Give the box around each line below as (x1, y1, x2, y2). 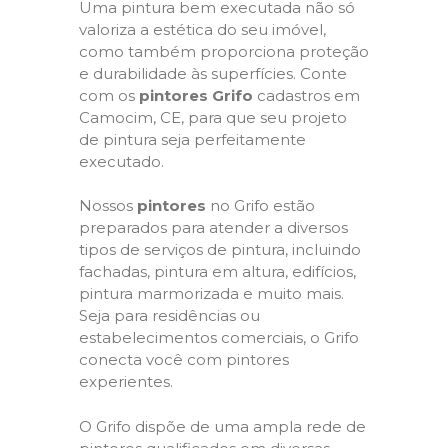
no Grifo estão (206, 196, 315, 215)
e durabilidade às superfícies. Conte (79, 63, 347, 83)
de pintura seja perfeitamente (79, 129, 306, 149)
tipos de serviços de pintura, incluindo (79, 240, 361, 259)
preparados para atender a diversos (79, 218, 348, 237)
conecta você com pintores (79, 350, 289, 369)
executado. (79, 151, 164, 171)
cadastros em (253, 85, 360, 105)
